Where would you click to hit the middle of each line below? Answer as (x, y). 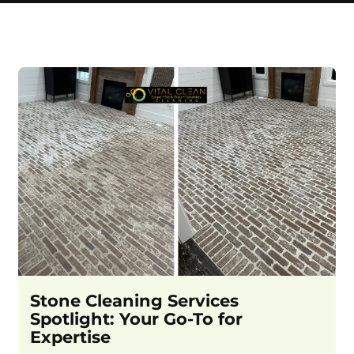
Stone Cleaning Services (135, 301)
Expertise (71, 337)
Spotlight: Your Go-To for (137, 319)
